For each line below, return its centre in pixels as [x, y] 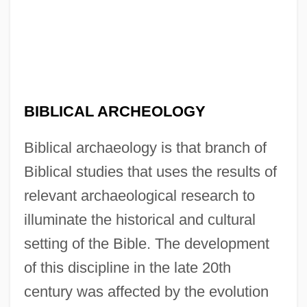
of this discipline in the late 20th [127, 267]
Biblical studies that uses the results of [150, 171]
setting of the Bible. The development [146, 243]
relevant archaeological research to [139, 195]
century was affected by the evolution [146, 291]
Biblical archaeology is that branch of [145, 147]
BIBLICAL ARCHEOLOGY [114, 111]
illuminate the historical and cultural [139, 219]
